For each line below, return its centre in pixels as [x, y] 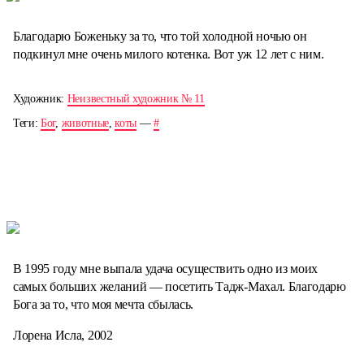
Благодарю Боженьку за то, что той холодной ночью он [160, 36]
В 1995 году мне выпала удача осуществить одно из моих [166, 269]
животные [85, 123]
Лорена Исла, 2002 [63, 336]
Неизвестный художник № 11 [136, 98]
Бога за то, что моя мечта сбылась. [104, 305]
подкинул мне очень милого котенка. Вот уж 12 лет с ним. [169, 54]
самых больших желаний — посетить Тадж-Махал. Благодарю [180, 287]
